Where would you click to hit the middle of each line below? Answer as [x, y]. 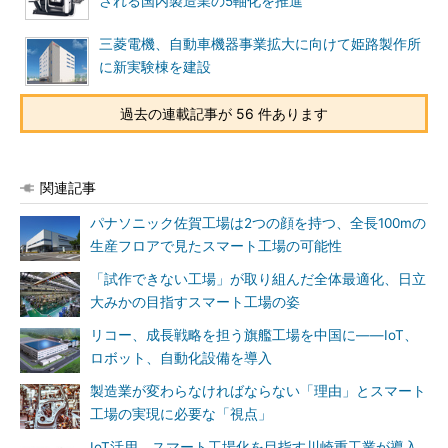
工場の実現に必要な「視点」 [181, 414]
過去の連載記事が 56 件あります [224, 113]
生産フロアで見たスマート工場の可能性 [216, 246]
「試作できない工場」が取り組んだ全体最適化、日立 [258, 279]
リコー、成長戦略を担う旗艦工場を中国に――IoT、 [254, 335]
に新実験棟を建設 [155, 67]
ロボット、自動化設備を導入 [181, 358]
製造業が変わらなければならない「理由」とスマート [258, 391]
